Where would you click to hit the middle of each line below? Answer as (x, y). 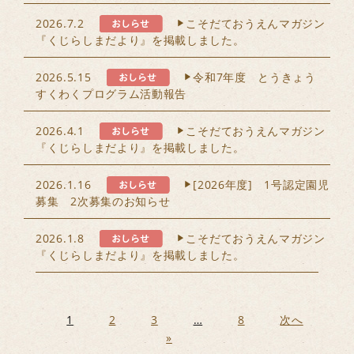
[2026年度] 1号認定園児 (261, 185)
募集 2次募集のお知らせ (103, 201)
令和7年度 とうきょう (254, 77)
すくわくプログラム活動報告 (111, 94)
